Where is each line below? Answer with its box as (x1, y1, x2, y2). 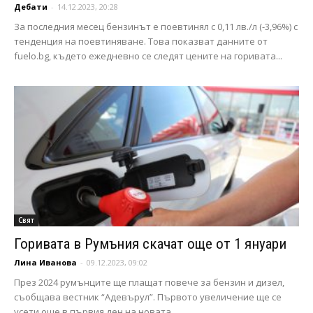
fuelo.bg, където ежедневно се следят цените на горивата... (14, 49, 282, 62)
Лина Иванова (14, 257, 77, 268)
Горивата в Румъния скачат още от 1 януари (14, 235, 286, 253)
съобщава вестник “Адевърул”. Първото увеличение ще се (14, 291, 282, 304)
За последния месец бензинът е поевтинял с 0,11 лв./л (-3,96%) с (14, 20, 298, 33)
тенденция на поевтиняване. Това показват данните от (14, 34, 268, 48)
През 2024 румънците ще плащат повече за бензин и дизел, (14, 276, 284, 289)
